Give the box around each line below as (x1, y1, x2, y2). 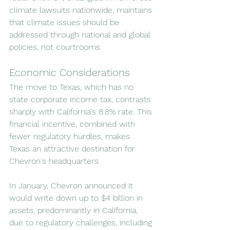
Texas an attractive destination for (9, 143, 138, 154)
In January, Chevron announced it (9, 180, 136, 190)
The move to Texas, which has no (9, 82, 136, 92)
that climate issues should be (9, 17, 122, 27)
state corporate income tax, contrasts (9, 94, 154, 104)
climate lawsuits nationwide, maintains (9, 5, 155, 15)
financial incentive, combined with (9, 119, 138, 129)
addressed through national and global (9, 29, 153, 40)
